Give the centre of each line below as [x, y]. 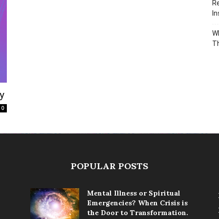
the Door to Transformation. [138, 213]
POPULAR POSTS [109, 166]
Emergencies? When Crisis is [137, 203]
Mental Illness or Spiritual [134, 193]
